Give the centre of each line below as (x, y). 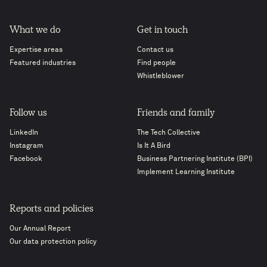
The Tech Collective (169, 133)
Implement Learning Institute (186, 172)
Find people (156, 63)
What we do (35, 31)
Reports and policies (52, 209)
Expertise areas (36, 50)
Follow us (28, 114)
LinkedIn (24, 133)
